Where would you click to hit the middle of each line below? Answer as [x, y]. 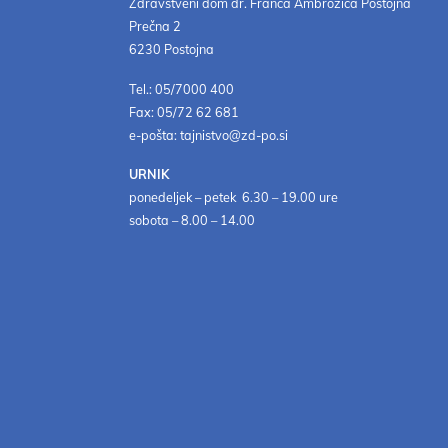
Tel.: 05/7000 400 [182, 88]
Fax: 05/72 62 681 [184, 111]
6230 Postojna [172, 49]
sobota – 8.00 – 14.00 [192, 220]
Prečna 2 [155, 26]
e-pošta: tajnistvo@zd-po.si [209, 134]
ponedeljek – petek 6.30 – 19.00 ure [234, 197]
